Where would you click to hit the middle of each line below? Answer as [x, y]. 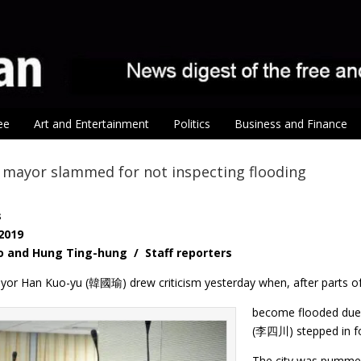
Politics [192, 124]
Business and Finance [291, 124]
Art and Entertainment [91, 124]
